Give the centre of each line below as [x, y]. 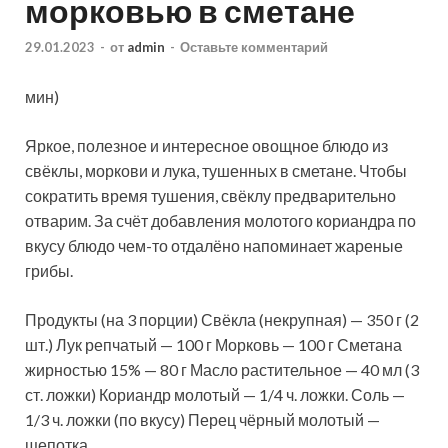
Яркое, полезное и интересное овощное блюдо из [206, 145]
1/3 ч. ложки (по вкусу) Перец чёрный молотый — [202, 419]
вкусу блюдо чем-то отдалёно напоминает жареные [214, 245]
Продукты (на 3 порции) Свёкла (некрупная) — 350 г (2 [222, 319]
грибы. [49, 270]
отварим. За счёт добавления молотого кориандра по [220, 220]
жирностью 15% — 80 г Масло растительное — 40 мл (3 [222, 369]
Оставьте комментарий [254, 46]
